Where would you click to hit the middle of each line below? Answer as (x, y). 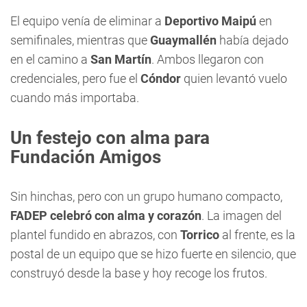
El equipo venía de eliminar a (87, 21)
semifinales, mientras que (80, 40)
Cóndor (161, 78)
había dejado (253, 40)
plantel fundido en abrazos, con (95, 235)
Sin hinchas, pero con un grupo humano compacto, (146, 196)
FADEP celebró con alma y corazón (106, 216)
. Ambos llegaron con (208, 59)
